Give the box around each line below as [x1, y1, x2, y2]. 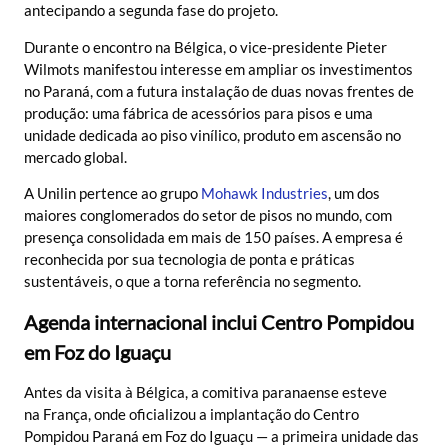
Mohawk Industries [198, 184, 328, 203]
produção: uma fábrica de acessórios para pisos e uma [24, 103, 373, 122]
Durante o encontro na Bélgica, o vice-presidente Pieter [24, 37, 387, 56]
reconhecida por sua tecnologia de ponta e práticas [24, 250, 355, 269]
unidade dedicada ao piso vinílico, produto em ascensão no [24, 125, 401, 144]
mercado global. [24, 147, 127, 166]
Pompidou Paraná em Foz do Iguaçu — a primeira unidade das [24, 426, 419, 445]
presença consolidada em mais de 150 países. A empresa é [24, 228, 403, 247]
